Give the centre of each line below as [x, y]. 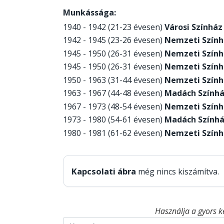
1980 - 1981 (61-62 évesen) [114, 133]
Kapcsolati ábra [104, 171]
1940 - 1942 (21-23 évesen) [114, 27]
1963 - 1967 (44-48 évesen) [114, 93]
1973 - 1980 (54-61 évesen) [114, 120]
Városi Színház [193, 27]
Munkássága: [89, 13]
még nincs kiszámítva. [178, 171]
